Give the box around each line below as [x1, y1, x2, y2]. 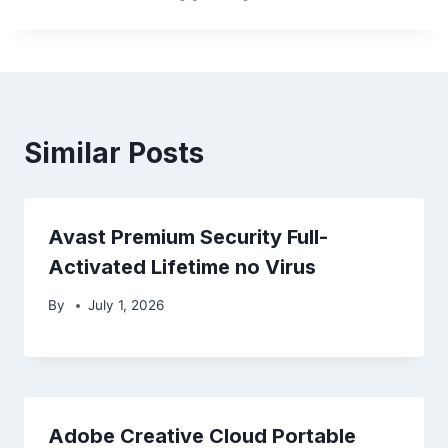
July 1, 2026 [88, 297, 165, 314]
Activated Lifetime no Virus [48, 254, 316, 279]
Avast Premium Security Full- [48, 224, 328, 249]
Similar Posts [24, 135, 204, 170]
